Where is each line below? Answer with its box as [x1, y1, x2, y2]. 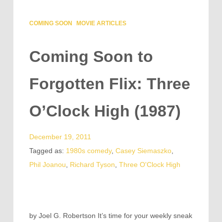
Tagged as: [29, 147, 66, 155]
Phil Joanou [29, 161, 66, 168]
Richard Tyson [69, 161, 115, 168]
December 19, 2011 [29, 133, 91, 141]
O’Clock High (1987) [29, 102, 181, 120]
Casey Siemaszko [115, 147, 171, 155]
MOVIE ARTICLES [76, 20, 126, 27]
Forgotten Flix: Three [29, 75, 190, 93]
